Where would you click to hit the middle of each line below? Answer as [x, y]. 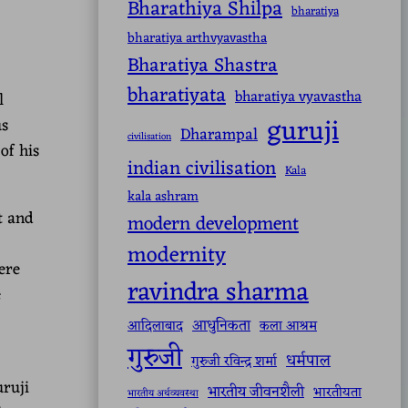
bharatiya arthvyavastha [197, 39]
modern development [213, 225]
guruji [303, 133]
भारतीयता [337, 393]
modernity [177, 256]
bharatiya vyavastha [298, 98]
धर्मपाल [308, 362]
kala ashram [163, 197]
